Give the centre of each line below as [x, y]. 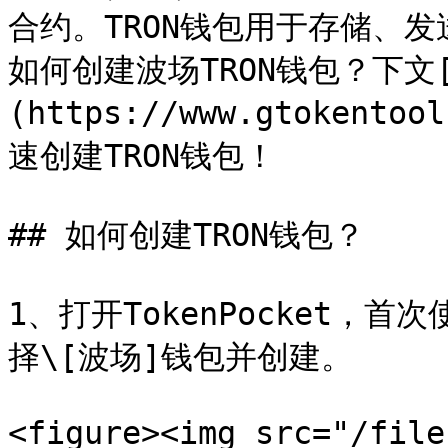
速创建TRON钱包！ [142, 156]
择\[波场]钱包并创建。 [180, 357]
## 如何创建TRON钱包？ [186, 235]
